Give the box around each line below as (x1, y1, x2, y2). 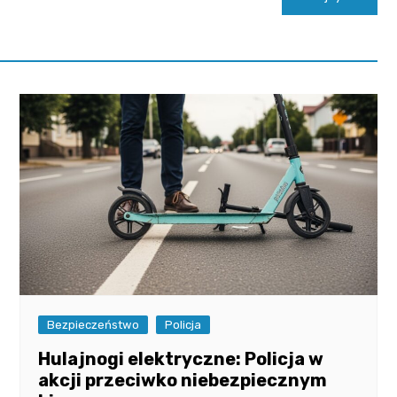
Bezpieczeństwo (47, 317, 140, 331)
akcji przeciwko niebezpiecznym (38, 369, 328, 391)
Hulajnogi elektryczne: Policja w (38, 347, 324, 370)
